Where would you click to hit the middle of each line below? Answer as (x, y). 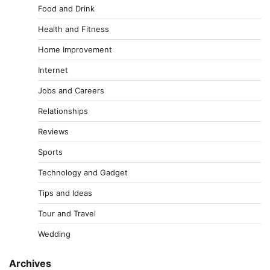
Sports (50, 152)
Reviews (53, 131)
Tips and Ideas (65, 193)
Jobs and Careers (71, 90)
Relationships (63, 111)
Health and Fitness (74, 29)
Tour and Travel (67, 213)
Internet (53, 70)
